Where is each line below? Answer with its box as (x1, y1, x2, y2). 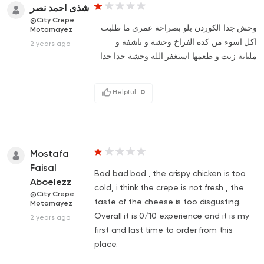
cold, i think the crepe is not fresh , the (94, 183, 244, 193)
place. (94, 239, 118, 249)
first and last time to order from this (94, 225, 233, 235)
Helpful (111, 88, 138, 97)
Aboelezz (30, 176, 71, 188)
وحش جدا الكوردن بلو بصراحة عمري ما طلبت (101, 23, 257, 33)
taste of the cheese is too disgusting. (94, 197, 242, 207)
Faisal (30, 162, 57, 174)
